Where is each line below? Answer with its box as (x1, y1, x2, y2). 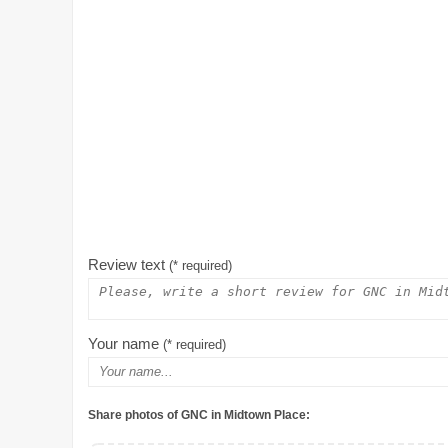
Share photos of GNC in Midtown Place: (88, 408, 310, 423)
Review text (88, 256, 169, 274)
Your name (88, 335, 163, 353)
